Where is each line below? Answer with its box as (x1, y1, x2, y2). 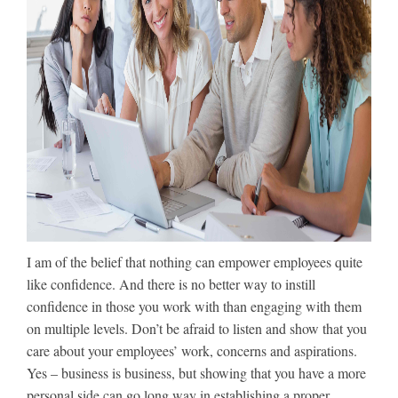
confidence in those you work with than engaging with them (27, 297, 362, 315)
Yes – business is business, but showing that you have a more (27, 363, 366, 382)
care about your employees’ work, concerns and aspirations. (27, 341, 357, 360)
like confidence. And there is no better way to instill (27, 275, 315, 293)
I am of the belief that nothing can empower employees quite (27, 252, 362, 271)
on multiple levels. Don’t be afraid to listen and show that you (27, 319, 367, 338)
